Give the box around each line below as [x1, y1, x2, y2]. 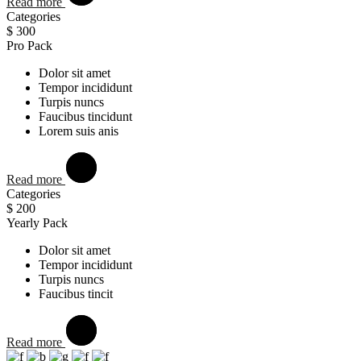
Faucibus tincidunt [39, 109, 132, 123]
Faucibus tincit [39, 286, 113, 301]
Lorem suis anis [39, 123, 118, 138]
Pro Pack [6, 38, 52, 52]
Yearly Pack [6, 215, 68, 230]
